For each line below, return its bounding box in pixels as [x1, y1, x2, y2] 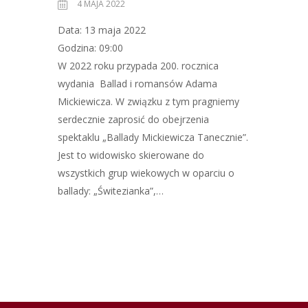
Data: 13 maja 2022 [58, 23, 146, 37]
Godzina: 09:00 [58, 41, 123, 55]
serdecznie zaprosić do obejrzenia [58, 113, 209, 126]
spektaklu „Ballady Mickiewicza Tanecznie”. [58, 131, 248, 144]
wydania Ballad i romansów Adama [58, 77, 217, 91]
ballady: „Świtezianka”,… [58, 184, 164, 198]
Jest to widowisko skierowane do [58, 148, 204, 162]
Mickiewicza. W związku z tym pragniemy [58, 95, 239, 109]
